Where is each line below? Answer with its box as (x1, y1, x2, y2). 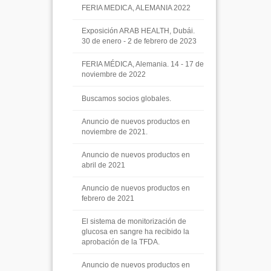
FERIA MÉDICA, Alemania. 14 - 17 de (82, 60, 204, 68)
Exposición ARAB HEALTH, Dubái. (82, 27, 195, 35)
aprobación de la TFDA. (82, 238, 160, 246)
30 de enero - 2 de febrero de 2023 (82, 37, 197, 45)
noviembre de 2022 (82, 70, 146, 79)
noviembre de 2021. (82, 128, 148, 136)
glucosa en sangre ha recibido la (82, 227, 189, 236)
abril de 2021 (82, 161, 125, 169)
